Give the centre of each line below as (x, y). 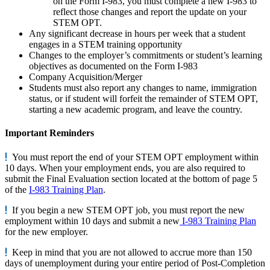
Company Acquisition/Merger (87, 77)
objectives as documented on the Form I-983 (113, 66)
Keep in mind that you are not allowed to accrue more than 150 (130, 252)
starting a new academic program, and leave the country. (136, 110)
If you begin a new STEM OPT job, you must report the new (126, 210)
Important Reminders (49, 133)
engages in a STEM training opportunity (105, 45)
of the (17, 189)
